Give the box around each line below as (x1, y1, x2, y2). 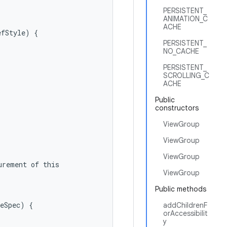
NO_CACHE (163, 47, 199, 56)
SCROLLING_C (163, 71, 209, 80)
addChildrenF (163, 201, 207, 210)
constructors (155, 103, 199, 112)
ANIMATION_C (163, 14, 208, 23)
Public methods (155, 184, 206, 194)
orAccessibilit (163, 209, 208, 218)
